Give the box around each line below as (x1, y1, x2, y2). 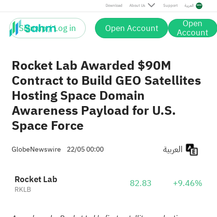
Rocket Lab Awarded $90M (11, 56, 171, 76)
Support (163, 2, 178, 9)
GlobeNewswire (11, 144, 61, 155)
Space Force (11, 116, 84, 136)
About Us (129, 2, 145, 9)
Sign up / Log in (19, 22, 77, 34)
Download (105, 2, 123, 9)
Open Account (105, 22, 158, 34)
